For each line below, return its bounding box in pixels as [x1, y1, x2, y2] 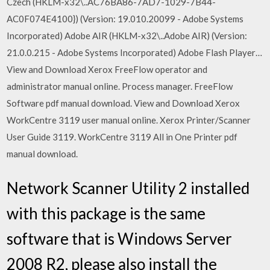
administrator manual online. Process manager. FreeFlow [7, 80, 233, 92]
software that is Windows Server [7, 229, 233, 248]
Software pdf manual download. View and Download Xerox [7, 97, 240, 108]
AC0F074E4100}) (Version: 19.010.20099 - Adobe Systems [7, 13, 244, 24]
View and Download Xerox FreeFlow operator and [7, 63, 208, 75]
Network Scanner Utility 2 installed [7, 178, 250, 198]
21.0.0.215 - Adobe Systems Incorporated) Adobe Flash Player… [7, 46, 263, 58]
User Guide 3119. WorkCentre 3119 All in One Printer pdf [7, 131, 238, 142]
